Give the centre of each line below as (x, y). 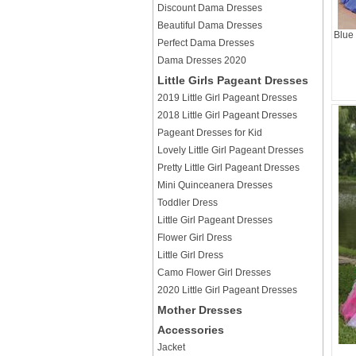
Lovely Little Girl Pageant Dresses (230, 150)
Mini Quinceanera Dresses (215, 185)
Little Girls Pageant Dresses (233, 80)
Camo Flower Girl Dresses (214, 273)
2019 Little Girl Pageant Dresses (227, 98)
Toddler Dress (188, 203)
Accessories (191, 330)
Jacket (171, 347)
